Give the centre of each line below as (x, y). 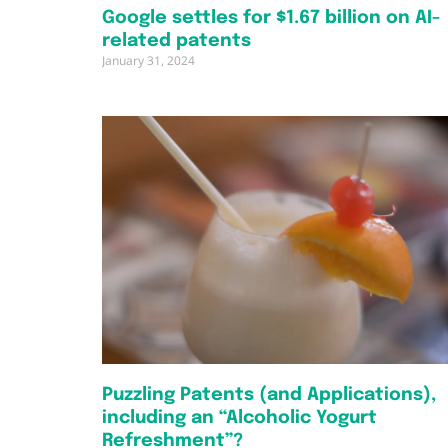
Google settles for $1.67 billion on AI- (271, 17)
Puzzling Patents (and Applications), (269, 395)
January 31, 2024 (148, 60)
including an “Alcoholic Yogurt (239, 418)
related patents (176, 40)
